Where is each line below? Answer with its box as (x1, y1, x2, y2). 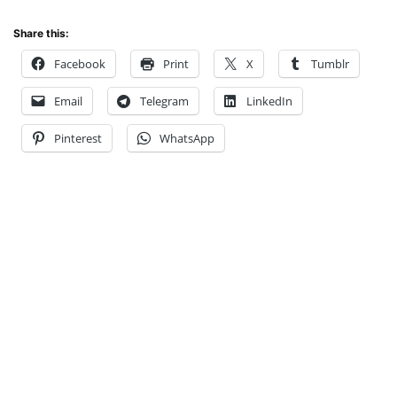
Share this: (13, 26, 69, 40)
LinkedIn (246, 92, 292, 109)
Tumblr (311, 55, 349, 72)
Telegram (140, 92, 189, 109)
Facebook (54, 55, 105, 72)
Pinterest (54, 129, 102, 146)
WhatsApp (160, 129, 214, 146)
